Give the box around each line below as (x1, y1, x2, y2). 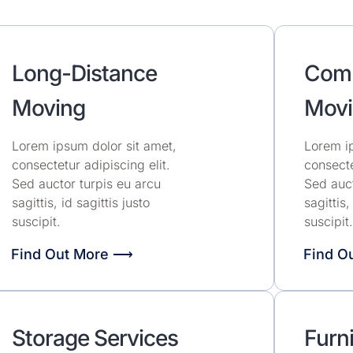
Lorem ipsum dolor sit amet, (11, 137, 176, 154)
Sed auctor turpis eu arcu (11, 175, 161, 191)
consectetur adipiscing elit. (11, 156, 170, 173)
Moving (11, 94, 85, 121)
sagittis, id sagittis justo (11, 194, 150, 210)
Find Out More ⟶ (10, 246, 133, 263)
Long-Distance (11, 59, 157, 87)
